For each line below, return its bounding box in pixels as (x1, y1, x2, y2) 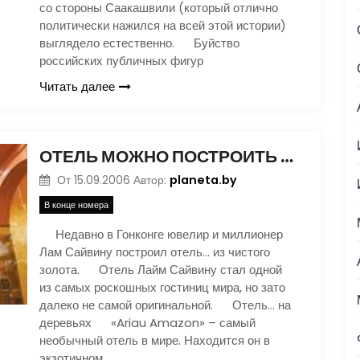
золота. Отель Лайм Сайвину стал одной (39, 260, 282, 278)
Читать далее (39, 78, 115, 95)
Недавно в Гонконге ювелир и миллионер (39, 225, 283, 243)
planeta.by (169, 172, 237, 188)
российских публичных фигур (39, 52, 203, 69)
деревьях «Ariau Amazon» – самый (39, 313, 256, 331)
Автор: (133, 173, 170, 188)
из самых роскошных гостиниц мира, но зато (39, 278, 285, 296)
